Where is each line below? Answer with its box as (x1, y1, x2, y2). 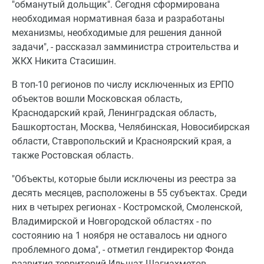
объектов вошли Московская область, (12, 93, 182, 105)
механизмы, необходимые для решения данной (12, 27, 222, 39)
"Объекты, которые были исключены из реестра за (12, 173, 236, 185)
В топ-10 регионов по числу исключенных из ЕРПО (12, 79, 234, 91)
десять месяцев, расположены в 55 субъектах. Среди (12, 187, 247, 199)
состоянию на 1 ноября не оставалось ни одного (12, 230, 227, 242)
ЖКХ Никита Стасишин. (12, 55, 116, 67)
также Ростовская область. (12, 150, 134, 161)
